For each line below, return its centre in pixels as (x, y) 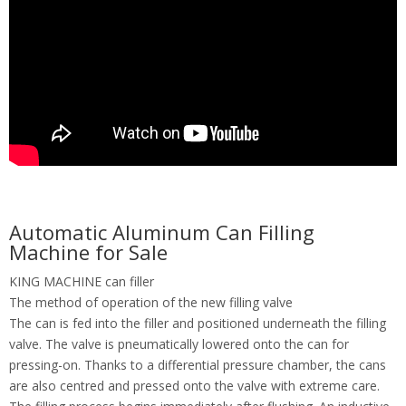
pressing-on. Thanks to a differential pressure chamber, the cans (198, 365)
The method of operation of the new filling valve (151, 302)
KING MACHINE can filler (82, 281)
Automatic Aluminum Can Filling (162, 232)
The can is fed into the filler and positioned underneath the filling (198, 323)
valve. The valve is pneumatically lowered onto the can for (179, 344)
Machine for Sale (88, 252)
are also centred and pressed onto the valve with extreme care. (194, 386)
